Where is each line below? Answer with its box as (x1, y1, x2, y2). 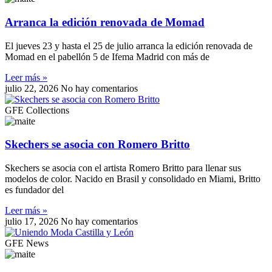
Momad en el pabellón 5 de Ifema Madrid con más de (5, 51, 209, 62)
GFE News (5, 238, 49, 249)
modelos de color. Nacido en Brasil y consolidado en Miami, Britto (5, 174, 260, 185)
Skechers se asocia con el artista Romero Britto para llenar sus (5, 163, 241, 174)
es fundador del (5, 185, 64, 195)
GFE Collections (5, 104, 69, 115)
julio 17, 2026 (5, 216, 61, 227)
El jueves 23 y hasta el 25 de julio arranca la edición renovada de (5, 40, 253, 51)
